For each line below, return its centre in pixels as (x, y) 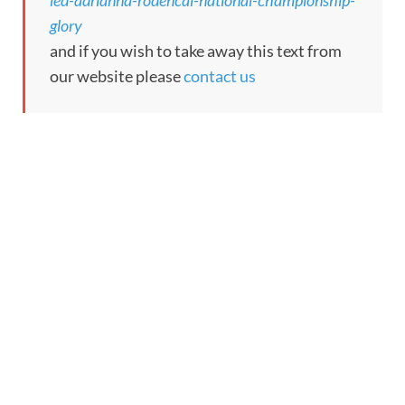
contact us (220, 76)
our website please (117, 76)
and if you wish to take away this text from (196, 51)
